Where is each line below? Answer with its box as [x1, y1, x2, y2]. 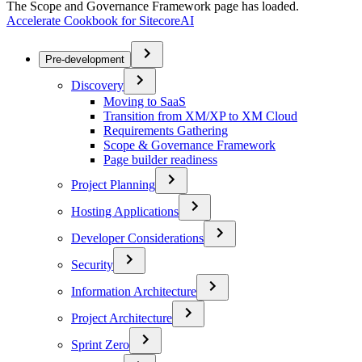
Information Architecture [71, 284, 196, 298]
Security [71, 258, 113, 271]
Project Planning [71, 178, 155, 192]
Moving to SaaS [103, 95, 186, 108]
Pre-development [45, 53, 124, 65]
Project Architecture [71, 311, 172, 325]
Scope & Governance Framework [103, 138, 276, 152]
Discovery [71, 78, 124, 92]
